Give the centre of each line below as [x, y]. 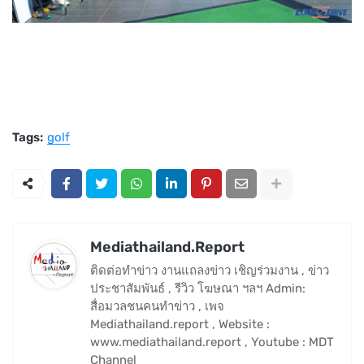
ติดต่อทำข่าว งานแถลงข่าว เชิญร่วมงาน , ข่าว [210, 271]
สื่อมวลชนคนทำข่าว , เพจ [157, 307]
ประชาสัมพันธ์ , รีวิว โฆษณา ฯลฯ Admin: [198, 289]
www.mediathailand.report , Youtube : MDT [212, 342]
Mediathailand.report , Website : [180, 325]
